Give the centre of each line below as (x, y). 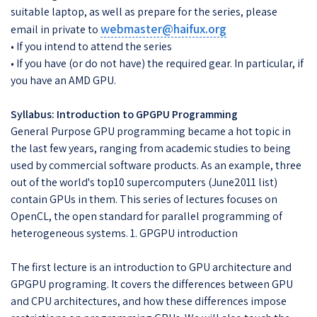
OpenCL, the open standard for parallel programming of (146, 216)
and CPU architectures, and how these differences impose (149, 301)
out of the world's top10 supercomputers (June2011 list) (144, 182)
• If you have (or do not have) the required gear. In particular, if (157, 63)
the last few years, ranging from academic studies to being (151, 148)
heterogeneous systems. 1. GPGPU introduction (124, 233)
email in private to (56, 29)
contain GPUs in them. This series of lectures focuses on (144, 199)
